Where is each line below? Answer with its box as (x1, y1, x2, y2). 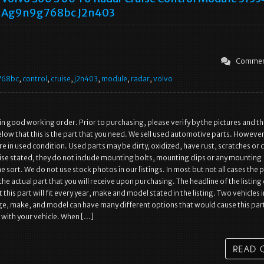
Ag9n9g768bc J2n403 (1, 6, 115, 19)
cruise (51, 74, 71, 83)
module (101, 74, 127, 83)
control (22, 74, 47, 83)
